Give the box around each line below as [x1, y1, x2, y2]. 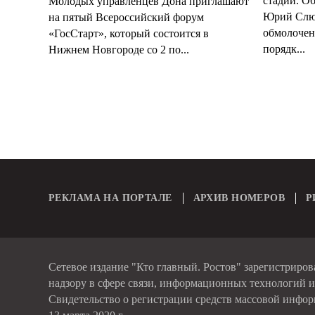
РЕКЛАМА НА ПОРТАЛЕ [49, 193, 172, 203]
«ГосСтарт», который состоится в [49, 27, 209, 39]
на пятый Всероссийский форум [49, 11, 204, 23]
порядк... [262, 43, 305, 55]
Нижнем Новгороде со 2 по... [49, 44, 189, 56]
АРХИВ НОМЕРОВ [193, 193, 285, 203]
